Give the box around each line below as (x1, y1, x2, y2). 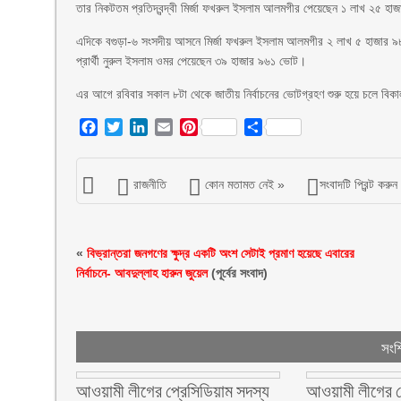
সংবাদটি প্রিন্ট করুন (320, 177, 397, 192)
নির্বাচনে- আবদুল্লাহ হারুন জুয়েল (76, 266, 208, 280)
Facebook (98, 119, 161, 134)
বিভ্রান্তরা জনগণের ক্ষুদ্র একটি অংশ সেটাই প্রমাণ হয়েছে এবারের (87, 246, 354, 260)
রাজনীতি (133, 177, 166, 192)
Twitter (123, 119, 165, 134)
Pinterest (198, 119, 254, 134)
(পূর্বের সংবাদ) (208, 266, 268, 280)
